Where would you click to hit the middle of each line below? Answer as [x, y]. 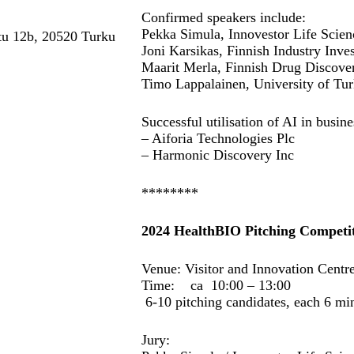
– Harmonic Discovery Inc [218, 155]
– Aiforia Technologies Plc [218, 138]
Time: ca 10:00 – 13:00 [216, 285]
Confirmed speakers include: [224, 17]
